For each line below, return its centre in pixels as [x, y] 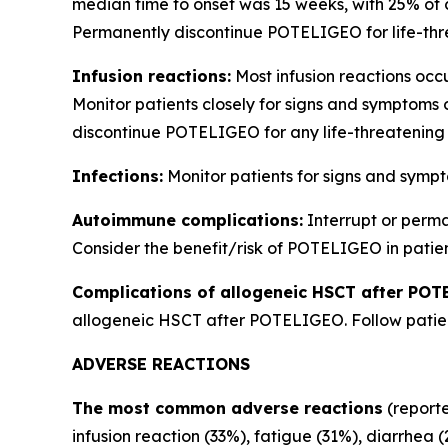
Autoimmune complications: [187, 220]
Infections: [117, 176]
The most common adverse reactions [227, 408]
